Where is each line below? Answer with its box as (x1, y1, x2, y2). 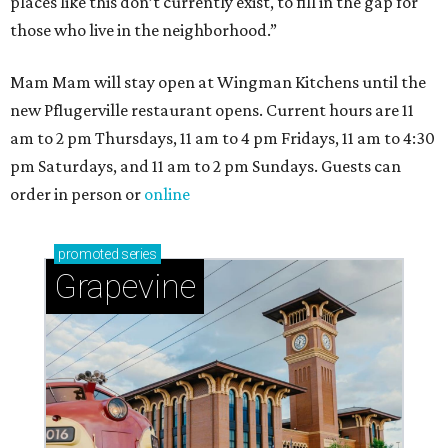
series (118, 246, 157, 263)
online (144, 184, 190, 205)
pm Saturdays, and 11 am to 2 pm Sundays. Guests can (10, 156, 401, 177)
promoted (58, 246, 119, 263)
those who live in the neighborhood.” (10, 20, 277, 41)
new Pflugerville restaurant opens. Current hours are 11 (10, 100, 414, 121)
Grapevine (54, 267, 196, 307)
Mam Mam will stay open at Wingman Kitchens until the (10, 72, 426, 93)
